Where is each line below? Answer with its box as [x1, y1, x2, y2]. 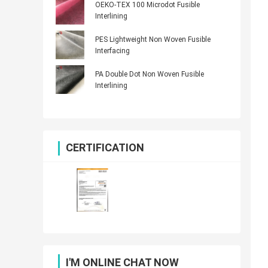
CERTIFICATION [66, 141, 144, 154]
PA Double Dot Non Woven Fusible [95, 70, 204, 79]
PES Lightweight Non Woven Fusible [95, 35, 211, 44]
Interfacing [95, 47, 130, 56]
